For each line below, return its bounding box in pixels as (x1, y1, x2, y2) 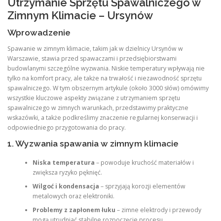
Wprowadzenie (7, 27, 71, 37)
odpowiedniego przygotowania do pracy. (7, 123, 126, 132)
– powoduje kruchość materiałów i (94, 158, 194, 167)
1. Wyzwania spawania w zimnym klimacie (7, 139, 179, 149)
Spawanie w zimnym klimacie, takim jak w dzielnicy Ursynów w (7, 44, 183, 53)
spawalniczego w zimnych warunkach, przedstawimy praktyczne (7, 104, 188, 112)
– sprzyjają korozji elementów (99, 182, 185, 190)
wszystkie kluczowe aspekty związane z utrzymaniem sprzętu (7, 94, 180, 102)
